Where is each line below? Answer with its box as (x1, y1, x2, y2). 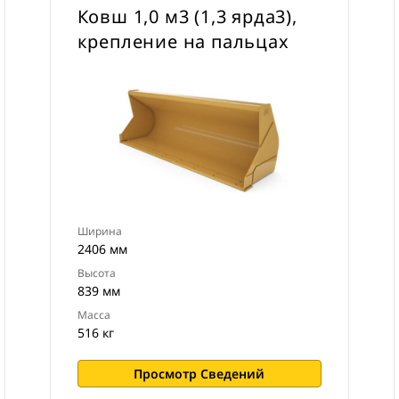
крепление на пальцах (77, 29, 289, 53)
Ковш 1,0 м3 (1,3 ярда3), (77, 4, 297, 28)
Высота (77, 265, 116, 281)
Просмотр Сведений (134, 365, 265, 382)
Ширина (77, 224, 122, 239)
